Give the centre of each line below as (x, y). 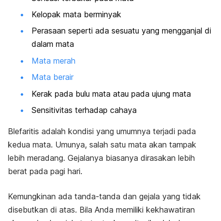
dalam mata (53, 44)
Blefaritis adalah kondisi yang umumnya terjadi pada (102, 131)
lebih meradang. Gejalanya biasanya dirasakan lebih (101, 158)
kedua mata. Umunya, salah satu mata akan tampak (102, 144)
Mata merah (54, 60)
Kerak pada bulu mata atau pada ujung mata (111, 93)
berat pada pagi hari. (45, 171)
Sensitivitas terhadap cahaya (84, 110)
